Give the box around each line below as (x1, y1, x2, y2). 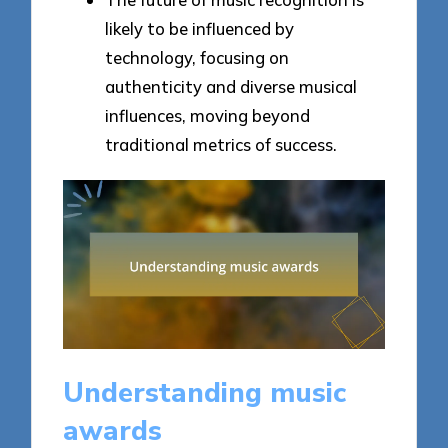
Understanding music (63, 373, 347, 412)
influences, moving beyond (105, 105, 310, 127)
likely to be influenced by (105, 18, 294, 40)
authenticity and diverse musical (105, 76, 357, 98)
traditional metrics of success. (105, 134, 337, 156)
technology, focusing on (105, 47, 289, 69)
